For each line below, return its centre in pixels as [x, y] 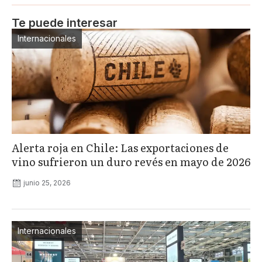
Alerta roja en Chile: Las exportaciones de [120, 148]
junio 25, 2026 [47, 183]
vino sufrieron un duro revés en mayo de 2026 [131, 162]
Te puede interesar [65, 23]
